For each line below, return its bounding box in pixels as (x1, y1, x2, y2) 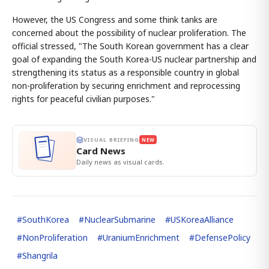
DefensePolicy (195, 232, 250, 243)
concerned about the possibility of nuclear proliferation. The (12, 27, 246, 38)
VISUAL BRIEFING (83, 136, 140, 144)
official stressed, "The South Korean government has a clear (12, 40, 249, 52)
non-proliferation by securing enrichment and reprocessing (12, 80, 240, 91)
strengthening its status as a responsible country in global (12, 67, 239, 78)
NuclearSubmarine (84, 214, 156, 225)
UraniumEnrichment (103, 232, 180, 243)
